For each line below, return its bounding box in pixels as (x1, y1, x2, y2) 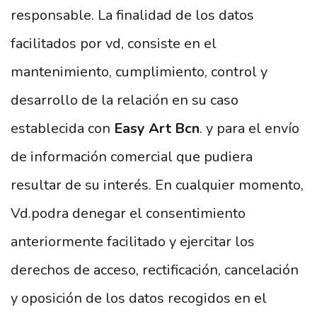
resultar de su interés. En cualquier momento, (11, 175, 304, 195)
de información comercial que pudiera (11, 147, 253, 166)
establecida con (11, 119, 114, 138)
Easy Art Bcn (114, 119, 200, 138)
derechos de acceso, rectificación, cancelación (11, 260, 299, 279)
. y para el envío (200, 119, 299, 138)
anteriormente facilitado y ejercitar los (11, 232, 255, 251)
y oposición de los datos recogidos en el (11, 289, 267, 308)
